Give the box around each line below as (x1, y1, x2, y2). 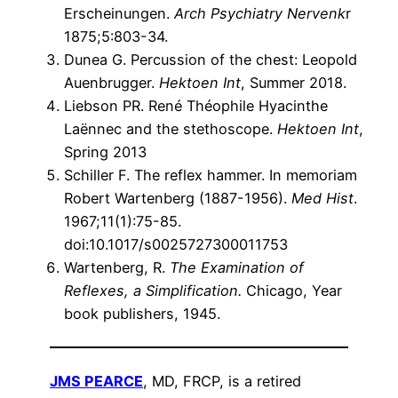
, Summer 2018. (241, 73, 346, 92)
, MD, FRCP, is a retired (143, 371, 301, 390)
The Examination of (170, 258, 304, 276)
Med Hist (291, 188, 354, 207)
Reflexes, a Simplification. (64, 281, 242, 299)
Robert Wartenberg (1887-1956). (64, 188, 291, 207)
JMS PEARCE (50, 371, 143, 390)
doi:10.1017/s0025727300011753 (64, 235, 288, 253)
